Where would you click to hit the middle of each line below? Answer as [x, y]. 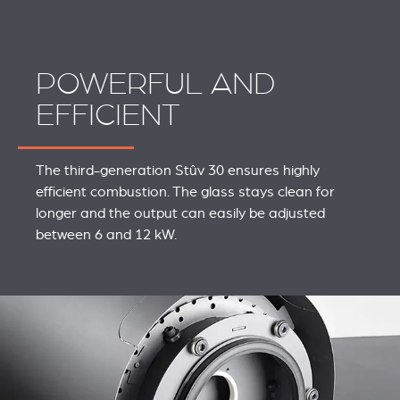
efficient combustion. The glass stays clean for [185, 192]
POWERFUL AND [156, 84]
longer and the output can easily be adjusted [180, 213]
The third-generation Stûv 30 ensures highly [178, 170]
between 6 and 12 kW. [106, 234]
